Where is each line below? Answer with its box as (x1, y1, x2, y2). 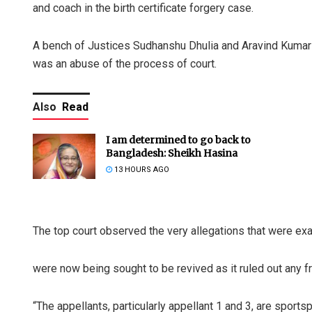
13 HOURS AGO (112, 165, 169, 175)
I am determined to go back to (106, 134, 251, 147)
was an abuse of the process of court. (33, 57, 217, 71)
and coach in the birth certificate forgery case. (33, 1, 253, 15)
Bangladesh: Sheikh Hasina (106, 147, 237, 160)
